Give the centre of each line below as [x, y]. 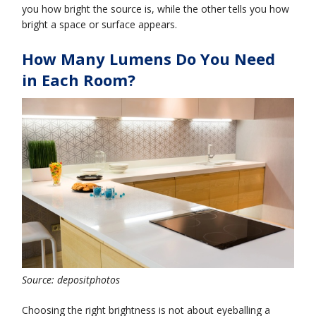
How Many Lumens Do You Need [149, 58]
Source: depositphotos [71, 279]
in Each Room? [79, 79]
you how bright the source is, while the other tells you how [156, 8]
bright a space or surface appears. [100, 24]
